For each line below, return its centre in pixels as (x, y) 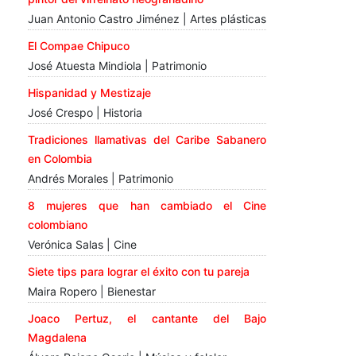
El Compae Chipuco (79, 45)
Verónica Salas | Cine (82, 244)
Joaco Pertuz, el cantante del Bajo (147, 318)
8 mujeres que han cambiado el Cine (147, 205)
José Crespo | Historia (85, 112)
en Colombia (60, 158)
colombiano (58, 224)
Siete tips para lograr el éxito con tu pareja (139, 271)
